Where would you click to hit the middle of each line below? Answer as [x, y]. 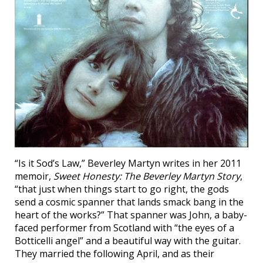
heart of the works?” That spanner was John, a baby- [131, 215]
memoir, [34, 176]
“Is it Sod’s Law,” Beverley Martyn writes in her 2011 [128, 163]
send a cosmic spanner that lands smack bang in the [129, 202]
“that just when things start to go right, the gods [122, 189]
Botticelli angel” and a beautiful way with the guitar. [128, 241]
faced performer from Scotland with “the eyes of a [124, 228]
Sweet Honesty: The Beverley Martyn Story [147, 176]
